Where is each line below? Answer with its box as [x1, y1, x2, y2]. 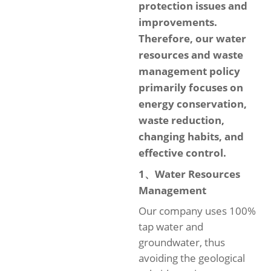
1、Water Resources [139, 167, 240, 181]
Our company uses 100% [139, 204, 256, 218]
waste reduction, [139, 113, 224, 127]
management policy [139, 64, 240, 78]
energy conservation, [139, 97, 247, 111]
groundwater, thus [139, 235, 225, 249]
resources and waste [139, 48, 243, 62]
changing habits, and [139, 129, 244, 143]
